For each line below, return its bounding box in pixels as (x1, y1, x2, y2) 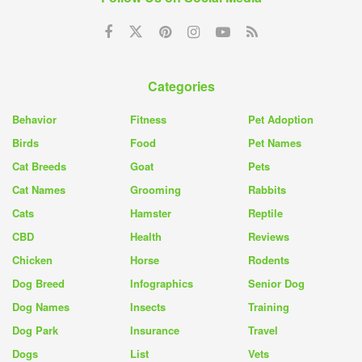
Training (248, 298, 289, 314)
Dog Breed (12, 275, 65, 291)
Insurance (130, 322, 179, 338)
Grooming (130, 181, 181, 197)
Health (130, 228, 162, 244)
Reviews (248, 228, 289, 244)
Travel (248, 322, 278, 338)
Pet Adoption (248, 111, 314, 127)
